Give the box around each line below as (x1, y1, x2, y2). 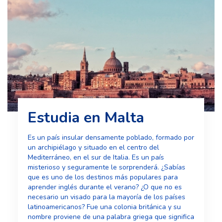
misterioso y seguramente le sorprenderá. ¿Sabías (27, 163, 185, 172)
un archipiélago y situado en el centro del (27, 143, 159, 153)
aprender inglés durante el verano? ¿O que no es (27, 182, 182, 192)
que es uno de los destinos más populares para (27, 172, 178, 182)
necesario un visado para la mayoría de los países (27, 192, 185, 202)
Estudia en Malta (27, 108, 144, 128)
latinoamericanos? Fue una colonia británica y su (27, 202, 181, 212)
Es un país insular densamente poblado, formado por (27, 133, 194, 143)
